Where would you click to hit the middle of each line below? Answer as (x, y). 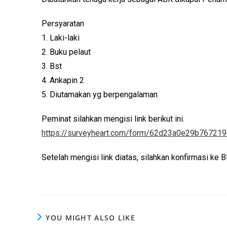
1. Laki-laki (61, 38)
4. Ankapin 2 (63, 80)
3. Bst (52, 66)
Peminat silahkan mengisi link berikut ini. (113, 119)
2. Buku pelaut (66, 52)
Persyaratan (63, 24)
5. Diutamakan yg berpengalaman (100, 94)
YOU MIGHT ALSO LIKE (91, 218)
